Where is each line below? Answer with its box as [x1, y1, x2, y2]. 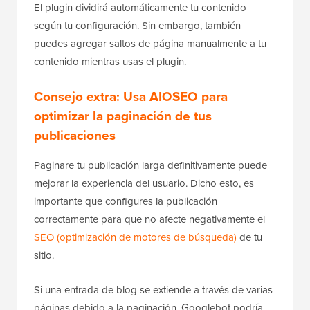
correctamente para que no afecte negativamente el [34, 211, 265, 227]
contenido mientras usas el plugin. [34, 53, 186, 69]
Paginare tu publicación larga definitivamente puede [34, 157, 267, 173]
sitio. [34, 247, 54, 263]
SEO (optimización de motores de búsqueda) [34, 229, 237, 245]
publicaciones [34, 125, 116, 145]
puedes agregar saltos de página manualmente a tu [34, 35, 266, 51]
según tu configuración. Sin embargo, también [34, 17, 241, 33]
